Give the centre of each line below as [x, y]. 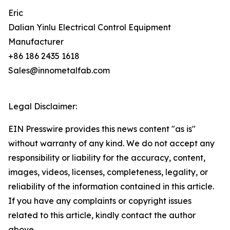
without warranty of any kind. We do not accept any [111, 143]
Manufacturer [36, 42]
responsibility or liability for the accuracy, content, [107, 158]
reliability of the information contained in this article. [111, 187]
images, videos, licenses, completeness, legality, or [108, 172]
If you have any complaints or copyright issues [100, 201]
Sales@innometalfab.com [59, 71]
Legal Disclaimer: [43, 107]
